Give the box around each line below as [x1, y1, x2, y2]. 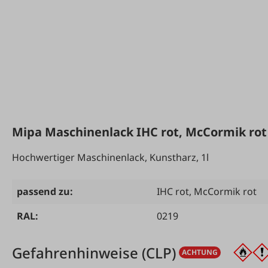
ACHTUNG [182, 247, 218, 258]
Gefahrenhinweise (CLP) [12, 242, 176, 263]
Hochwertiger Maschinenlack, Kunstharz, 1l [12, 150, 209, 164]
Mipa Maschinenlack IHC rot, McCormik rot [12, 123, 267, 140]
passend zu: [17, 184, 73, 198]
